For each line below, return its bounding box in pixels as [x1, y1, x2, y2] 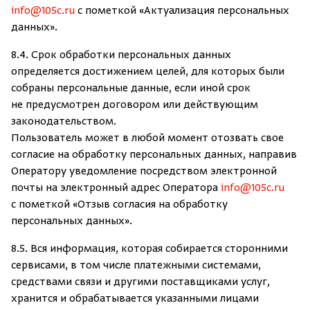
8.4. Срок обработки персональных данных [11, 49, 231, 62]
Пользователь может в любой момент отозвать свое [11, 132, 284, 145]
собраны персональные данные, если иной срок [11, 82, 250, 95]
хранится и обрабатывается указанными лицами [11, 293, 259, 305]
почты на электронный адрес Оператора [11, 182, 221, 194]
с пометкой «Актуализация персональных [75, 5, 289, 17]
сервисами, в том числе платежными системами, [11, 259, 261, 272]
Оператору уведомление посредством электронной [11, 165, 277, 178]
